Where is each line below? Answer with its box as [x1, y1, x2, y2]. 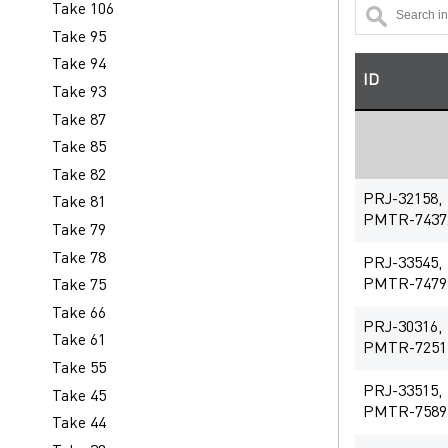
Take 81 [52, 195, 106, 212]
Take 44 [52, 416, 106, 433]
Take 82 [52, 167, 106, 184]
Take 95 [52, 29, 106, 46]
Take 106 [52, 2, 114, 19]
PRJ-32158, [363, 192, 442, 209]
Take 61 [52, 333, 106, 350]
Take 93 [52, 85, 106, 102]
